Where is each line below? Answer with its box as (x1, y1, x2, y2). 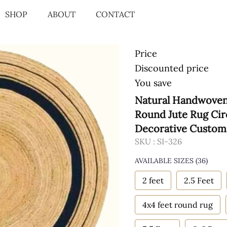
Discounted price (135, 62, 209, 74)
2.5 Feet (184, 175, 214, 185)
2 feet (142, 175, 164, 185)
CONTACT (96, 9, 135, 19)
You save (135, 77, 172, 89)
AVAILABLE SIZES (135, 156, 194, 165)
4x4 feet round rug (142, 200, 213, 210)
